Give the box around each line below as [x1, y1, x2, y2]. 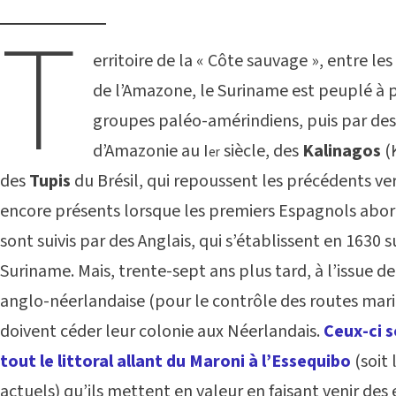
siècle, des [219, 138, 302, 164]
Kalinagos [301, 138, 381, 164]
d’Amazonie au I [92, 138, 209, 164]
